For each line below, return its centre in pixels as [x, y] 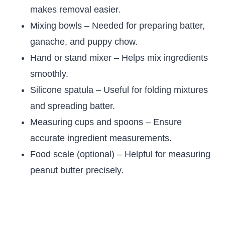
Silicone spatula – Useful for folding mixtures [119, 90]
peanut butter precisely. [77, 171]
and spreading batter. [73, 106]
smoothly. [49, 74]
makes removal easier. [75, 10]
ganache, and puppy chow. [84, 42]
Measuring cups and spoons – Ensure [106, 122]
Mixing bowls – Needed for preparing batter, [118, 26]
